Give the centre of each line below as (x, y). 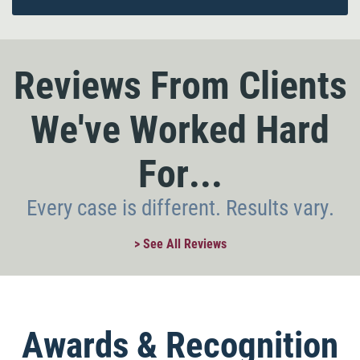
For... (180, 174)
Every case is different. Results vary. (180, 208)
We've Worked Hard (180, 130)
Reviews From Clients (180, 86)
